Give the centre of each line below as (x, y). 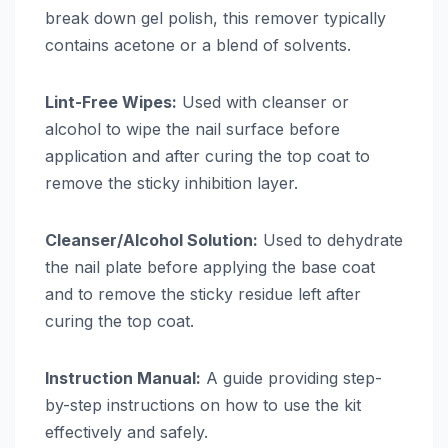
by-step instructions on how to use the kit (203, 404)
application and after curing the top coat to (207, 155)
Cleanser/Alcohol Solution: (151, 239)
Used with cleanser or (263, 101)
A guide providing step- (291, 377)
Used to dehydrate (330, 239)
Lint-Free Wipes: (111, 101)
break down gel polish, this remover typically (215, 17)
